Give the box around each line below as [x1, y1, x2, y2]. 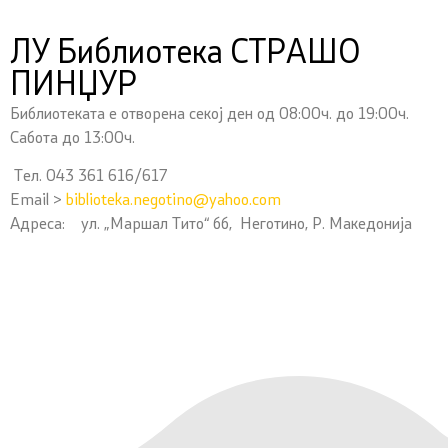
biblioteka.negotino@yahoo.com [66, 193, 281, 209]
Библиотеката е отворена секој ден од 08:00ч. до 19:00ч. [10, 106, 409, 123]
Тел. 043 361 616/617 [10, 169, 167, 185]
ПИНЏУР [10, 70, 137, 103]
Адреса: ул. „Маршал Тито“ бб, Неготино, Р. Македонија [10, 217, 412, 233]
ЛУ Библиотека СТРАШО [10, 38, 361, 71]
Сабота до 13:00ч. [10, 130, 135, 147]
